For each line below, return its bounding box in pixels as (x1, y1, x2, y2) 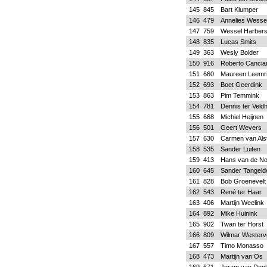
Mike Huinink (220, 210, 257, 217)
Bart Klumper (220, 6, 258, 13)
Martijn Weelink (220, 199, 264, 206)
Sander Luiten (220, 145, 260, 153)
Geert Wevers (220, 124, 262, 131)
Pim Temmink (220, 92, 259, 99)
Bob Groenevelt (220, 178, 266, 185)
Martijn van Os (220, 253, 263, 260)
